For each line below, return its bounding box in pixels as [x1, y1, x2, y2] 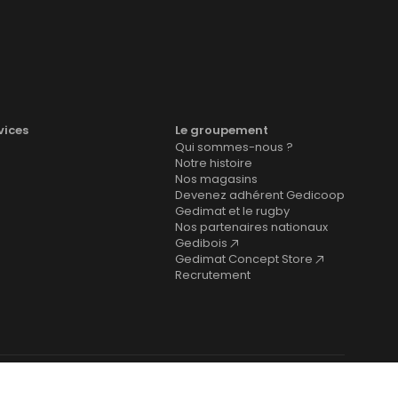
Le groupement [175, 122, 268, 139]
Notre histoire [175, 155, 252, 172]
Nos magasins [175, 171, 258, 188]
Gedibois [175, 235, 227, 252]
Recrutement [175, 267, 251, 284]
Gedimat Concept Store [175, 251, 313, 268]
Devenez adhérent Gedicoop [175, 187, 345, 204]
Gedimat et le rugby [175, 203, 290, 220]
